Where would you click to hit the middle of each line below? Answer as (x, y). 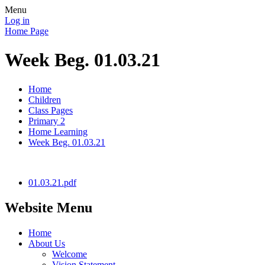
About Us (47, 243)
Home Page (27, 31)
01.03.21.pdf (52, 182)
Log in (17, 20)
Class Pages (51, 110)
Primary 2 (47, 121)
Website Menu (49, 207)
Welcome (70, 254)
